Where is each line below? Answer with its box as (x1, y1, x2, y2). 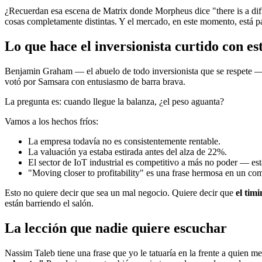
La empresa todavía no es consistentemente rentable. (28, 136, 220, 147)
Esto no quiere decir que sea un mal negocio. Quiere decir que (5, 188, 236, 198)
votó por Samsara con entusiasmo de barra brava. (5, 77, 185, 87)
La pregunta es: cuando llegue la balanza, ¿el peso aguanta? (5, 96, 224, 107)
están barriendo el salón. (5, 198, 94, 209)
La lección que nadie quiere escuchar (5, 220, 227, 236)
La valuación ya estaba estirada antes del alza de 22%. (28, 147, 227, 157)
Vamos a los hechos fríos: (5, 116, 98, 127)
